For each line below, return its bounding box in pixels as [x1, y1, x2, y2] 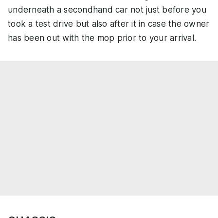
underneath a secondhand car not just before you [8, 5, 206, 15]
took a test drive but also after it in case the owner [8, 19, 210, 29]
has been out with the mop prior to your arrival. [8, 33, 196, 43]
